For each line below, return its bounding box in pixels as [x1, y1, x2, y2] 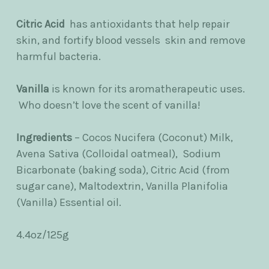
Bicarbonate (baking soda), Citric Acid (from [16, 163, 230, 177]
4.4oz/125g [16, 228, 71, 242]
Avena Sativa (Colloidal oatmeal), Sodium [16, 147, 221, 161]
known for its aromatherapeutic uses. [62, 82, 247, 96]
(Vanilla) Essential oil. [16, 196, 124, 210]
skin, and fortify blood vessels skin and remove [16, 34, 246, 47]
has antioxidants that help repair [70, 17, 229, 31]
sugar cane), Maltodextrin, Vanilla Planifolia [16, 180, 228, 193]
